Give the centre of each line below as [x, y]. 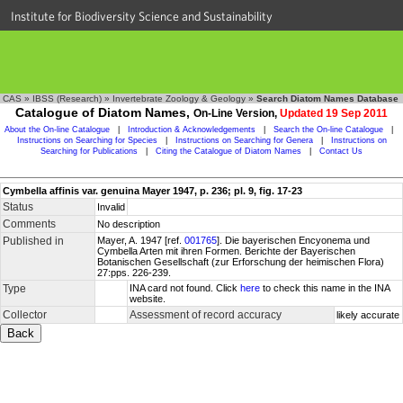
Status [18, 207]
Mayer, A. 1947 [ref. [141, 240]
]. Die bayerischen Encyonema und [293, 240]
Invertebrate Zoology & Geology [179, 99]
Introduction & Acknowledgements [192, 130]
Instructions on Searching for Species [87, 140]
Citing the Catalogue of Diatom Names [228, 151]
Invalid [111, 207]
